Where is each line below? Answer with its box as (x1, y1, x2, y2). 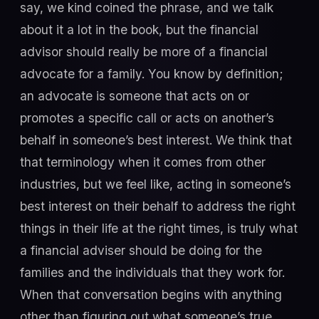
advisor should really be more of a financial (20, 44, 268, 60)
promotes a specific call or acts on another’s (20, 110, 274, 126)
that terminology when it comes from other (20, 155, 266, 170)
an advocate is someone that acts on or (20, 88, 249, 104)
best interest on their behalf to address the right (20, 199, 296, 214)
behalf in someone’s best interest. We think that (20, 132, 292, 148)
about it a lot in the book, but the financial (20, 22, 258, 38)
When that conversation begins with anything (20, 287, 282, 303)
